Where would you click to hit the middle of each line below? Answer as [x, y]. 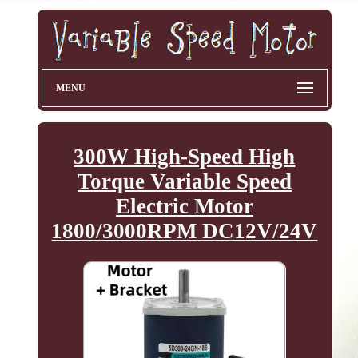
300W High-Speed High [185, 157]
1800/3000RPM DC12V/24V [185, 231]
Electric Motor [184, 207]
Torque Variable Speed [184, 182]
